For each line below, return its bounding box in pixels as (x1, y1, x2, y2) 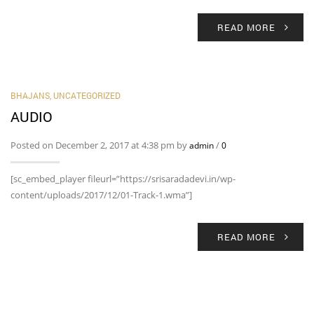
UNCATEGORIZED (53, 90, 121, 101)
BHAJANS (11, 90, 50, 101)
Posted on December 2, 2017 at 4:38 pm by (11, 139, 189, 151)
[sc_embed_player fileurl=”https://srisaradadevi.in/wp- (11, 172, 235, 185)
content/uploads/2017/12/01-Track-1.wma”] (11, 189, 192, 201)
